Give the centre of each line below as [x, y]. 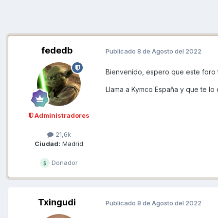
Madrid [72, 144]
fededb [57, 51]
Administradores [61, 116]
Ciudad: [47, 144]
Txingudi [57, 202]
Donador [64, 163]
